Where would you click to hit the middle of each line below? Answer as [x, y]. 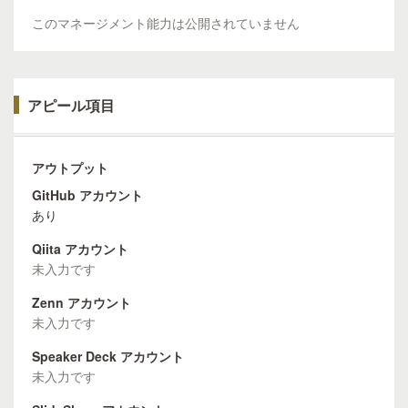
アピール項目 [71, 105]
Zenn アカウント [82, 302]
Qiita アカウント [80, 249]
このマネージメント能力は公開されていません [166, 23]
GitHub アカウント [87, 195]
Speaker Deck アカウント [108, 356]
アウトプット [70, 168]
